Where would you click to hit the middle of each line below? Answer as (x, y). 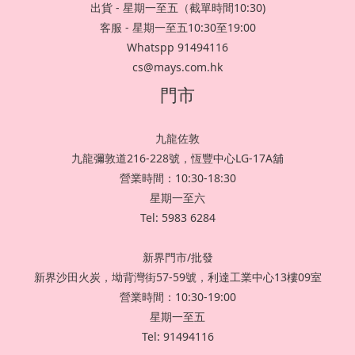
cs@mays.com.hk (177, 67)
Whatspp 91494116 (177, 48)
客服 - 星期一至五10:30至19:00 (177, 28)
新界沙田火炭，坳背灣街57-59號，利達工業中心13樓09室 (177, 277)
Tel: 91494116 (177, 337)
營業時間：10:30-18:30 (177, 178)
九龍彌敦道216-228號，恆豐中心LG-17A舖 (177, 158)
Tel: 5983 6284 (177, 218)
